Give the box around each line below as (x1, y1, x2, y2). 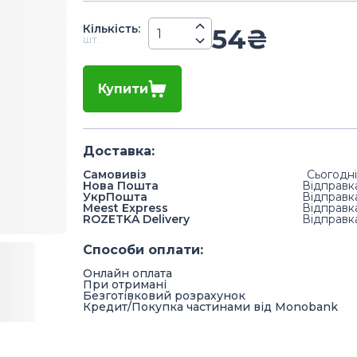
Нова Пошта (83, 178, 159, 193)
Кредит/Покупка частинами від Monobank (83, 300, 338, 314)
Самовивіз (83, 167, 147, 182)
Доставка (83, 143, 151, 159)
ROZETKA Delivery (83, 212, 190, 226)
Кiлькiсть (83, 21, 138, 36)
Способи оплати (83, 242, 200, 257)
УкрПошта (83, 190, 147, 204)
